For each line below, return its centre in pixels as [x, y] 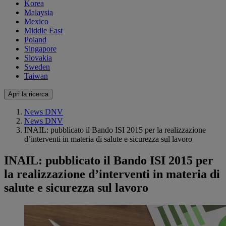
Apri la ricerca [28, 94]
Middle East [43, 31]
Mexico [36, 22]
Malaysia [39, 13]
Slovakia [38, 58]
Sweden [37, 67]
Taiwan [36, 76]
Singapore [40, 49]
